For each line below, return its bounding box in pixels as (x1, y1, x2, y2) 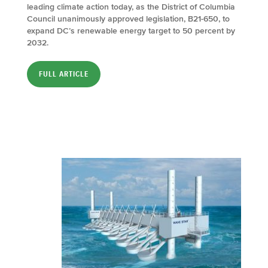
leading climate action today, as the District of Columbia (27, 2, 235, 11)
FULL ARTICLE (39, 69, 89, 79)
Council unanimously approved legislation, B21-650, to (27, 14, 230, 23)
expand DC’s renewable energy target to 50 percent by (27, 26, 235, 35)
